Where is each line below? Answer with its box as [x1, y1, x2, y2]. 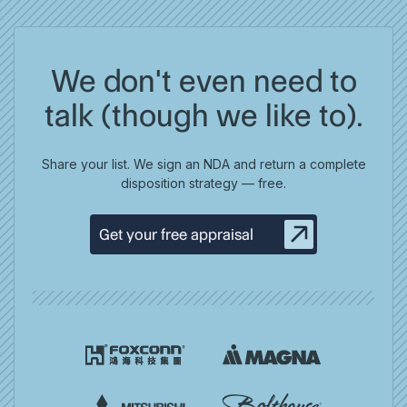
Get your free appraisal [99, 225, 253, 244]
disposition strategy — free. [121, 175, 286, 192]
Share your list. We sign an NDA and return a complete [41, 156, 366, 173]
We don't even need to [50, 63, 357, 100]
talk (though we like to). [44, 97, 363, 134]
